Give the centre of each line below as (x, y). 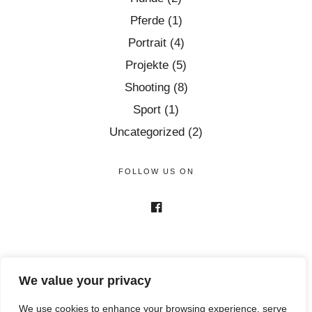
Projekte (147, 65)
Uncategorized (147, 132)
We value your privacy (85, 281)
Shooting (147, 87)
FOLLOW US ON (156, 171)
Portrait (147, 42)
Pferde (147, 20)
